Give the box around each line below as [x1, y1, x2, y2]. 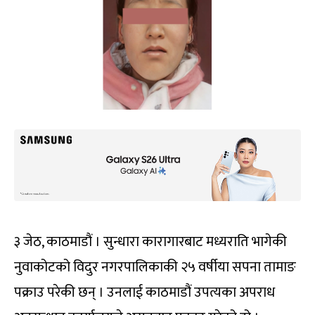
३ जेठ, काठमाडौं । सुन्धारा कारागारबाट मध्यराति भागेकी [14, 229, 287, 254]
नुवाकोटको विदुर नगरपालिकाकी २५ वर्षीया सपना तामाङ [14, 255, 296, 279]
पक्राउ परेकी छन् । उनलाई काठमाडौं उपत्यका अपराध [14, 280, 275, 304]
